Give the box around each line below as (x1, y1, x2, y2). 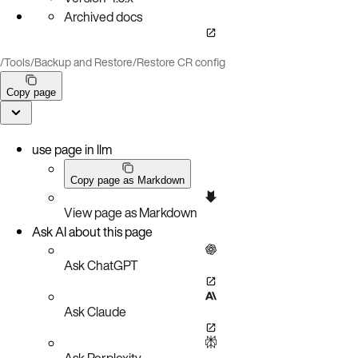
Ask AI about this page (32, 221, 153, 241)
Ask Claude (64, 301, 126, 321)
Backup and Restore (34, 53, 133, 70)
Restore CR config (137, 53, 225, 70)
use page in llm (32, 139, 112, 159)
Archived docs (64, 6, 142, 26)
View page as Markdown (64, 202, 197, 222)
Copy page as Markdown (70, 173, 185, 186)
